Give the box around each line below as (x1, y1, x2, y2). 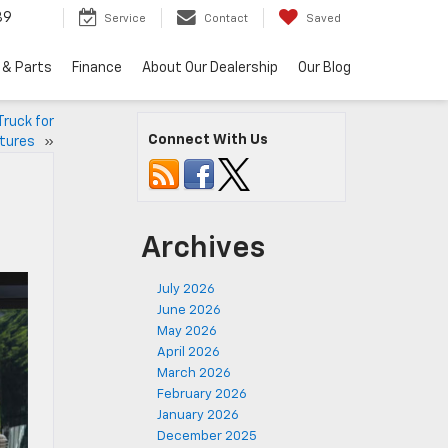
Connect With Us (148, 133, 268, 147)
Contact (204, 13, 248, 25)
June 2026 (157, 304, 221, 317)
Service (104, 13, 146, 25)
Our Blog (298, 61, 351, 76)
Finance (72, 61, 122, 76)
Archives (141, 234, 265, 264)
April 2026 (157, 346, 220, 359)
